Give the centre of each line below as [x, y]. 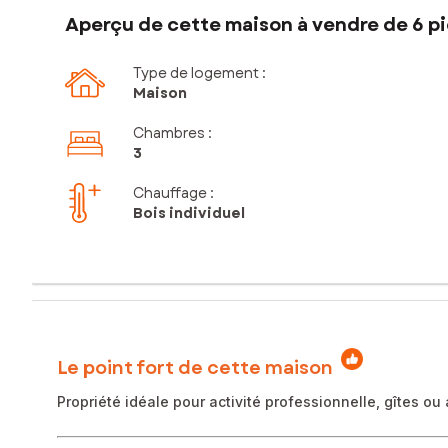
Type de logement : [199, 73]
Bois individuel [189, 213]
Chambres [169, 133]
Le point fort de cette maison [195, 367]
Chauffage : [173, 193]
